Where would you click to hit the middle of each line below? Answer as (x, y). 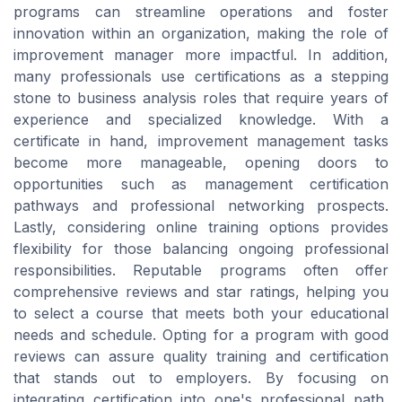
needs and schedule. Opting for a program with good (201, 335)
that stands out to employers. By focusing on (201, 378)
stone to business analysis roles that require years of (201, 98)
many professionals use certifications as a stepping (201, 77)
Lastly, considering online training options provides (201, 227)
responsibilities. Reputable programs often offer (201, 271)
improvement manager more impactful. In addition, (201, 55)
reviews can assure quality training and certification (201, 357)
